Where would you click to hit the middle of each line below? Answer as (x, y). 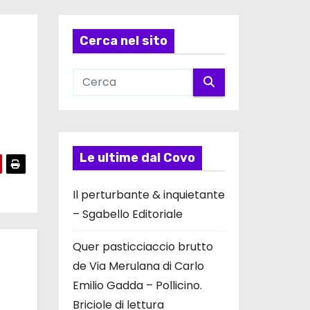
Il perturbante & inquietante (148, 194)
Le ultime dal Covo (137, 157)
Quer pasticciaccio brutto (143, 246)
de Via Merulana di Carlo (138, 266)
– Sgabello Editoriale (127, 214)
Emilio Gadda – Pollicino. (137, 285)
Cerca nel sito (123, 40)
